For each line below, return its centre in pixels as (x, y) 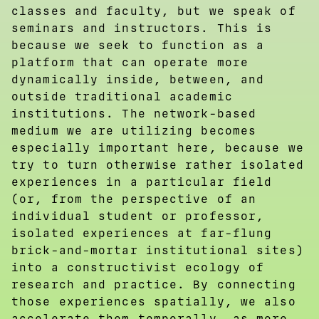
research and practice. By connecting (154, 284)
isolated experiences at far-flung (142, 233)
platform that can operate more (130, 62)
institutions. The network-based (134, 113)
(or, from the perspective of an (134, 199)
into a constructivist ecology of (138, 267)
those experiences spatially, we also (154, 301)
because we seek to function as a (138, 45)
